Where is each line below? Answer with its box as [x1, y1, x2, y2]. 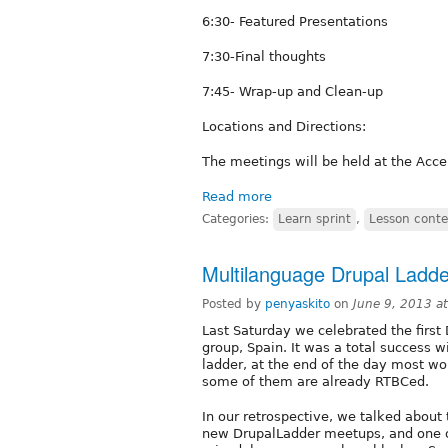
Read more [202, 188, 272, 204]
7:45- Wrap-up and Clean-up [202, 83, 383, 99]
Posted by [202, 296, 265, 311]
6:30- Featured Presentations [202, 13, 388, 29]
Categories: [202, 211, 273, 226]
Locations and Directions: [202, 118, 366, 134]
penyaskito [265, 296, 330, 311]
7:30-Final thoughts [202, 48, 326, 64]
